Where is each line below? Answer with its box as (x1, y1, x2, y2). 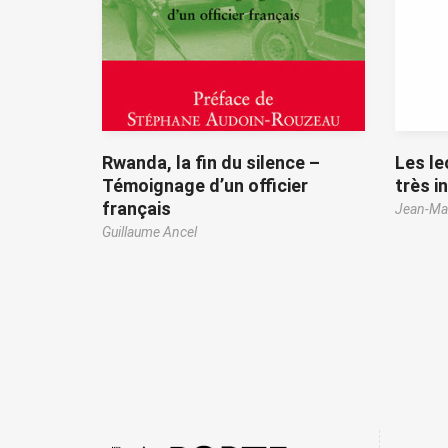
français (102, 198, 171, 220)
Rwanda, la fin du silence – (102, 152, 320, 174)
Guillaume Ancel (102, 224, 197, 241)
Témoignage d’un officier (102, 175, 308, 197)
